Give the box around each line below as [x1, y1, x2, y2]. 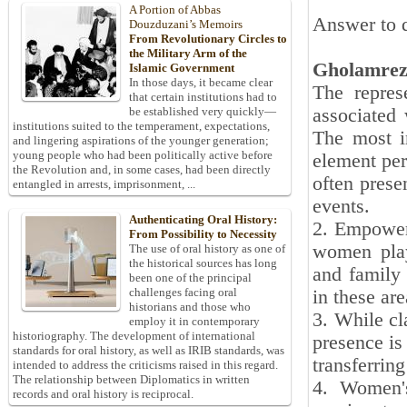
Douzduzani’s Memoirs [129, 17, 243, 32]
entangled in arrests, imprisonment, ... [13, 177, 195, 192]
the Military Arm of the [129, 46, 247, 61]
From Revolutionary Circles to [129, 32, 287, 46]
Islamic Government [129, 61, 234, 75]
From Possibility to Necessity [129, 227, 277, 242]
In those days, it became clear [129, 75, 273, 90]
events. [313, 195, 370, 217]
